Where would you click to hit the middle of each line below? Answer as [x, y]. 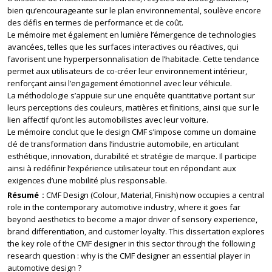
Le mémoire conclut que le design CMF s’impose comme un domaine [132, 132]
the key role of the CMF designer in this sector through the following [131, 243]
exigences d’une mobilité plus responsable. [87, 180]
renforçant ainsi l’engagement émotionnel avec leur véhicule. [120, 83]
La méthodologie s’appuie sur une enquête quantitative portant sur [131, 95]
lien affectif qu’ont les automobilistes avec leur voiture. [108, 120]
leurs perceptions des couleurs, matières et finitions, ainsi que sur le [133, 107]
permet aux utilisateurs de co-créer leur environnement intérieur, [127, 71]
